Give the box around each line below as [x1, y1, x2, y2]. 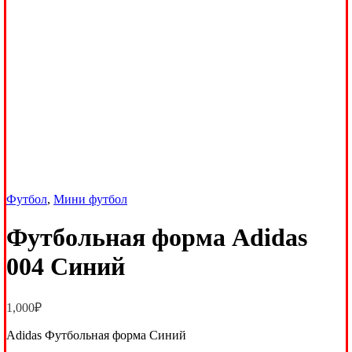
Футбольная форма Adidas [6, 223, 307, 252]
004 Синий [6, 252, 125, 281]
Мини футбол [53, 192, 127, 206]
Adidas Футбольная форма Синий [6, 328, 186, 342]
